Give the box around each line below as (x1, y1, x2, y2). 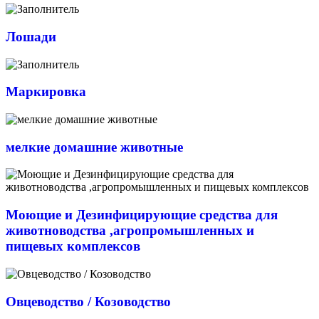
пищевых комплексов (6, 239, 140, 254)
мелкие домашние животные (6, 139, 183, 155)
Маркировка (6, 84, 86, 100)
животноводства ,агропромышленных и (6, 223, 254, 239)
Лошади (6, 28, 56, 44)
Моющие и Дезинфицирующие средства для (6, 207, 278, 223)
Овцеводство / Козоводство (6, 293, 171, 309)
